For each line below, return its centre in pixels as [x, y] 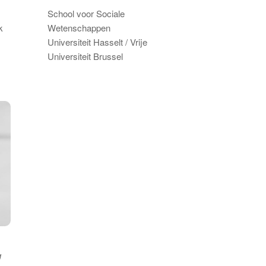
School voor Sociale [86, 14]
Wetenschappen [79, 28]
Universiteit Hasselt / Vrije [97, 42]
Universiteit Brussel [85, 56]
